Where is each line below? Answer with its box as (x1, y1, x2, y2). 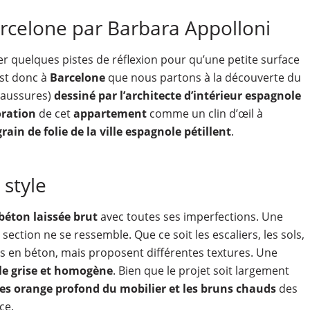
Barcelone (49, 70, 105, 85)
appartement (73, 106, 147, 121)
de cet (35, 106, 73, 121)
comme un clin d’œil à (146, 106, 263, 121)
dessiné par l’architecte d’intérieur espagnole (53, 88, 301, 103)
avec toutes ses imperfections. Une (97, 209, 283, 224)
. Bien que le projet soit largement (112, 263, 289, 278)
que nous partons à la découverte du (104, 70, 301, 85)
